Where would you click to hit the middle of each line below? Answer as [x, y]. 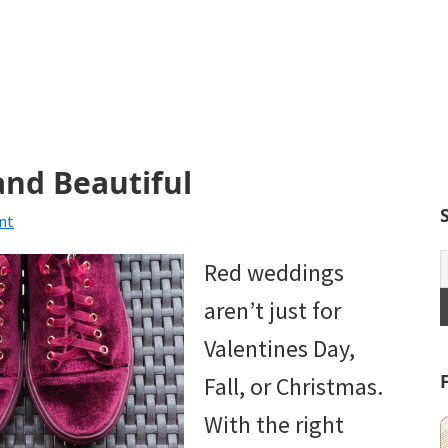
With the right [274, 425]
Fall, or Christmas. [293, 387]
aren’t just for [272, 311]
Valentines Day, [279, 349]
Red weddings [274, 273]
